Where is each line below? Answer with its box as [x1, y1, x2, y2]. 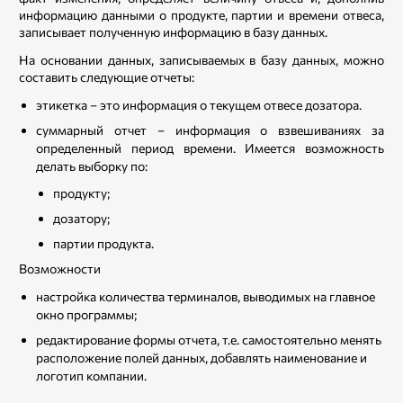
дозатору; [53, 210, 110, 226]
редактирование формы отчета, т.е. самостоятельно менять [36, 331, 381, 347]
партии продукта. [53, 235, 154, 251]
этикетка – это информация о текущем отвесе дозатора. [36, 96, 362, 112]
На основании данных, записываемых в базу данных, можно [19, 51, 384, 67]
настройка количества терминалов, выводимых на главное [36, 288, 375, 304]
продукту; [53, 184, 110, 201]
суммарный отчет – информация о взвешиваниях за [36, 121, 384, 138]
